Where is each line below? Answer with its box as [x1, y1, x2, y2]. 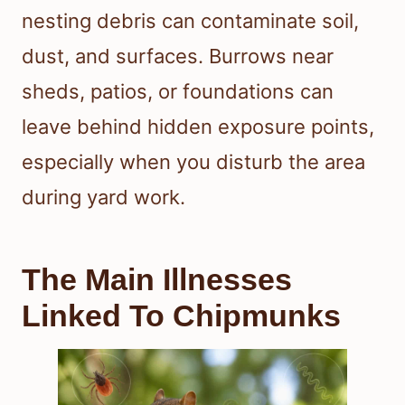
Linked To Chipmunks [22, 297, 341, 333]
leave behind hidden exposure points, [22, 114, 374, 138]
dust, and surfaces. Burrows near [22, 43, 334, 68]
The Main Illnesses [22, 261, 292, 297]
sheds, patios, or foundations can [22, 79, 334, 103]
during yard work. [22, 184, 185, 209]
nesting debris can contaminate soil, [22, 8, 359, 33]
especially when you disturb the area [22, 149, 365, 174]
